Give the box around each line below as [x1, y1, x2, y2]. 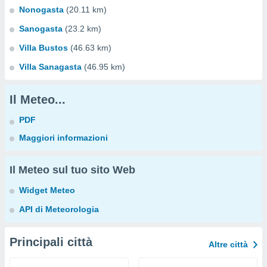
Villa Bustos [19, 43, 68, 52]
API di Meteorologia [19, 204, 99, 214]
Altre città [209, 240, 248, 249]
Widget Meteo [19, 185, 75, 195]
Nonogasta [19, 5, 64, 14]
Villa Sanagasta [19, 62, 82, 72]
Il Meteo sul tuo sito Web [10, 164, 135, 176]
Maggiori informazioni [19, 133, 108, 142]
